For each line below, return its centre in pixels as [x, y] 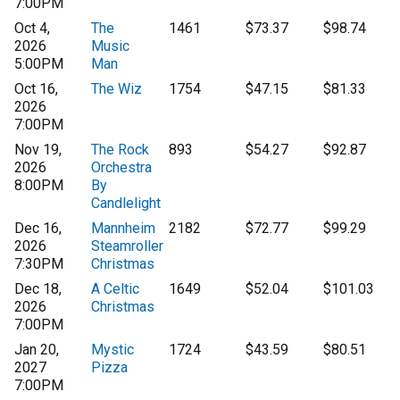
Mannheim [124, 229]
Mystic [113, 350]
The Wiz [117, 89]
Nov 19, [38, 150]
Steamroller [128, 246]
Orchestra [122, 168]
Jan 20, [37, 350]
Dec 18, [38, 289]
